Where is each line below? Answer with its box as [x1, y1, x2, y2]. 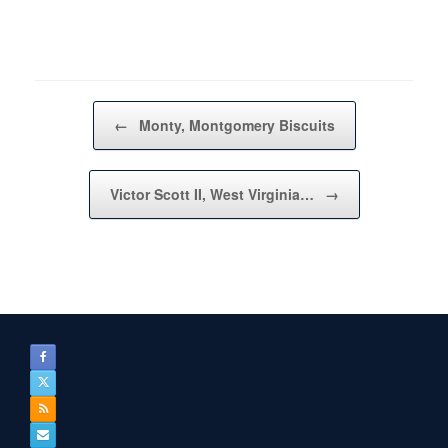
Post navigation [35, 101, 125, 120]
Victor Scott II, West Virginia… [109, 184, 318, 204]
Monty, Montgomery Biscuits [134, 115, 335, 135]
